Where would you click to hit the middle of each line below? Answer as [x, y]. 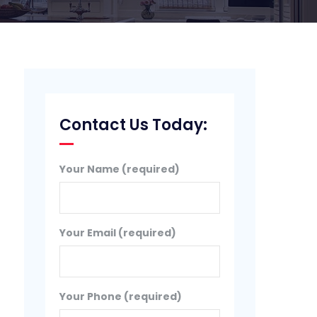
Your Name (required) [120, 169]
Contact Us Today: [134, 125]
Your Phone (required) [121, 296]
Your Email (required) [118, 233]
